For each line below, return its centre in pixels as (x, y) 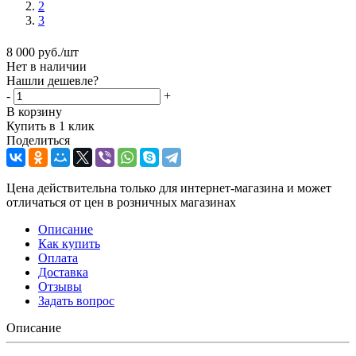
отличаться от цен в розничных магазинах (121, 202)
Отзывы (60, 286)
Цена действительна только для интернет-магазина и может (169, 188)
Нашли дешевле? (52, 80)
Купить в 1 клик (50, 126)
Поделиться (38, 140)
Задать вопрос (76, 300)
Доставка (63, 272)
